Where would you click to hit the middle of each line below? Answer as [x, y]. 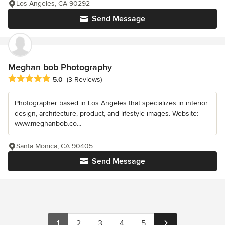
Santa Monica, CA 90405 [54, 146]
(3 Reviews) [84, 80]
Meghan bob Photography [60, 67]
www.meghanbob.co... [48, 124]
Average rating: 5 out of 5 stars [61, 79]
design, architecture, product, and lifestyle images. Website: [106, 114]
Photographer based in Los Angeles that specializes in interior [111, 103]
